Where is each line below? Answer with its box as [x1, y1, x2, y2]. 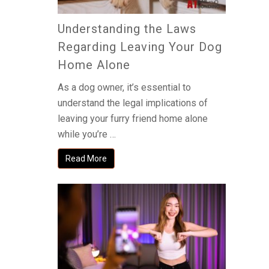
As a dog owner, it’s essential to [58, 81, 191, 93]
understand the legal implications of [58, 97, 208, 109]
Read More [65, 153, 107, 163]
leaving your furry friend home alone [58, 112, 208, 124]
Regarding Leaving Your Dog [58, 39, 222, 54]
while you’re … [58, 128, 116, 140]
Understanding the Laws [58, 21, 196, 36]
